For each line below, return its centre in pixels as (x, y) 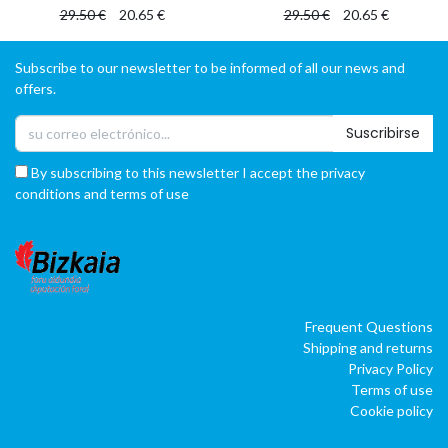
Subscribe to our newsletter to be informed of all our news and (210, 67)
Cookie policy (391, 410)
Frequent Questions (369, 326)
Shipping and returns (368, 347)
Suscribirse (383, 133)
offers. (35, 88)
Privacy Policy (390, 368)
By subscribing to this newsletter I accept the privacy (196, 173)
